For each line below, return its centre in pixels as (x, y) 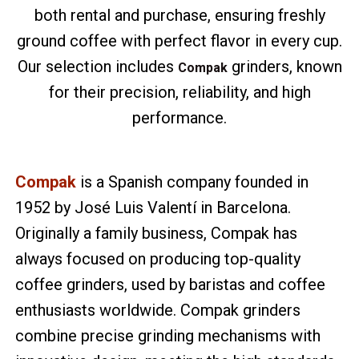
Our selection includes (97, 66)
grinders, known (284, 66)
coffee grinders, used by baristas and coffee (171, 284)
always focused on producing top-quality (158, 258)
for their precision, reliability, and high (179, 92)
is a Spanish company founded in (193, 182)
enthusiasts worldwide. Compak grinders (158, 310)
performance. (179, 117)
